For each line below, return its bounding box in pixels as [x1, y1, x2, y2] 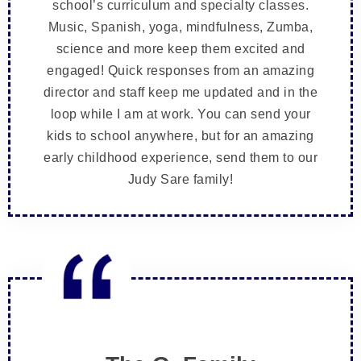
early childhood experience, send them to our [44, 151, 317, 165]
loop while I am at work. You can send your [50, 107, 311, 122]
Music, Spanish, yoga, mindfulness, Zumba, [48, 20, 313, 35]
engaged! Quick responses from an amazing [47, 64, 314, 78]
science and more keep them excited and [56, 42, 305, 56]
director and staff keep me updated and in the [43, 85, 318, 100]
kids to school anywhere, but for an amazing [47, 129, 314, 143]
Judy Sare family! [127, 172, 234, 187]
